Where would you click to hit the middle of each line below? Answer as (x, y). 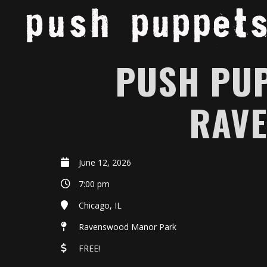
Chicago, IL (100, 205)
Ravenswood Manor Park (128, 227)
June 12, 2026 (105, 162)
